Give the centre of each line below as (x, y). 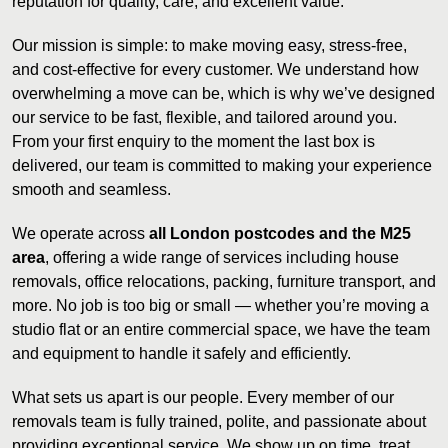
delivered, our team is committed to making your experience (222, 165)
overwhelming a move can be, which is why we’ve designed (223, 93)
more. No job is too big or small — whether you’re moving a (220, 305)
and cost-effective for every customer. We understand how (215, 69)
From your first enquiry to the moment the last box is (193, 141)
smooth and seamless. (91, 189)
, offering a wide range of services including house (222, 257)
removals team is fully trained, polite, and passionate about (219, 421)
